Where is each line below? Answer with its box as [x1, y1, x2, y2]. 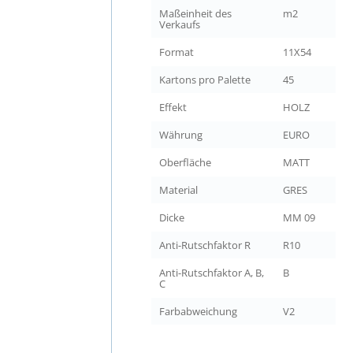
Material [159, 183, 198, 197]
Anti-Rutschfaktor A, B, [159, 266, 264, 280]
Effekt [159, 100, 187, 114]
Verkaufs [159, 17, 200, 32]
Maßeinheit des [159, 6, 232, 20]
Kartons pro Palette [159, 72, 251, 87]
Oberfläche [159, 155, 211, 169]
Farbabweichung [159, 304, 237, 318]
